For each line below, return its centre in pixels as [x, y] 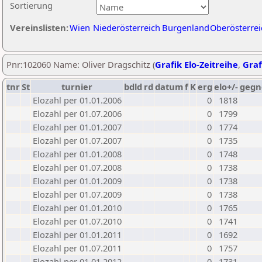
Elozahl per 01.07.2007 [77, 140]
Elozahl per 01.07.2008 [77, 167]
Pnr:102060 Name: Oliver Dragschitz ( [81, 64]
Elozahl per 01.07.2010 [77, 221]
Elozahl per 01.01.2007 [77, 127]
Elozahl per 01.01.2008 [77, 154]
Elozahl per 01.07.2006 [77, 113]
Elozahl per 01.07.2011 [77, 248]
